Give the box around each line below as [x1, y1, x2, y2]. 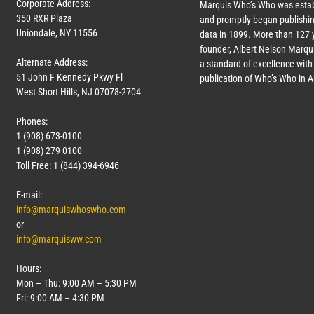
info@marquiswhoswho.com [16, 203, 126, 215]
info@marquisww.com [16, 233, 102, 245]
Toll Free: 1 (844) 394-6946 [16, 159, 119, 171]
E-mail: [16, 189, 42, 200]
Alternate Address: [16, 56, 88, 68]
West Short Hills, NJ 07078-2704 [16, 86, 141, 97]
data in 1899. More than [199, 28, 295, 40]
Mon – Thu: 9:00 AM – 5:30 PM [16, 277, 137, 289]
